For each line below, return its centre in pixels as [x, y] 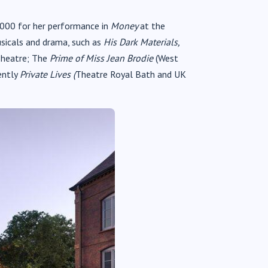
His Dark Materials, [141, 42]
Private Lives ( [48, 74]
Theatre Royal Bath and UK [131, 74]
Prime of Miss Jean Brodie [100, 58]
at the [153, 25]
